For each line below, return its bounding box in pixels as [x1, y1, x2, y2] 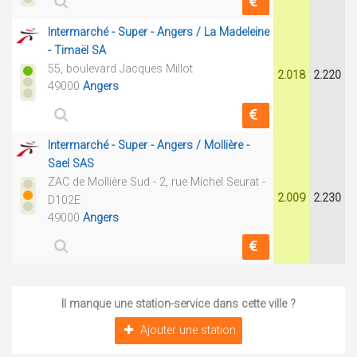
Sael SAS [48, 157, 94, 171]
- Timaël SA [48, 44, 106, 57]
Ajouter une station [140, 324, 237, 337]
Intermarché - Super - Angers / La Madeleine [48, 25, 269, 39]
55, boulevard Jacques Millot [48, 62, 193, 76]
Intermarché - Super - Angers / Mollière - [48, 139, 249, 152]
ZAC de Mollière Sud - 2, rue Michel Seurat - [48, 175, 265, 189]
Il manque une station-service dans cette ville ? [61, 297, 296, 311]
